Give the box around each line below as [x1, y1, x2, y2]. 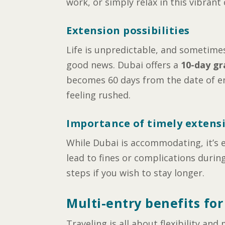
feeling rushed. [66, 89, 131, 101]
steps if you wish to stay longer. [66, 166, 204, 179]
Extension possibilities [66, 24, 190, 38]
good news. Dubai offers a [66, 59, 181, 71]
